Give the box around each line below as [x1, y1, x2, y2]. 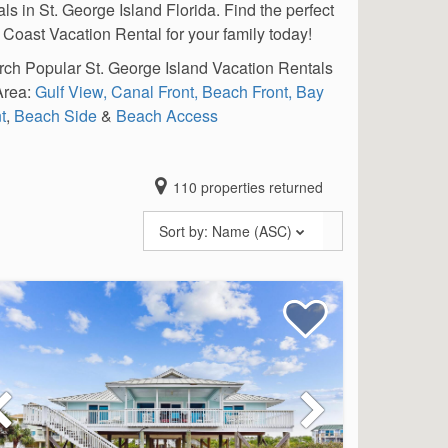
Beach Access [112, 104, 219, 127]
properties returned [197, 177, 324, 197]
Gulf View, [31, 80, 112, 103]
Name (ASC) [212, 221, 293, 241]
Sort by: [159, 221, 209, 241]
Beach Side [14, 104, 98, 127]
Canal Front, [111, 80, 199, 103]
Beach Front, [202, 80, 293, 103]
